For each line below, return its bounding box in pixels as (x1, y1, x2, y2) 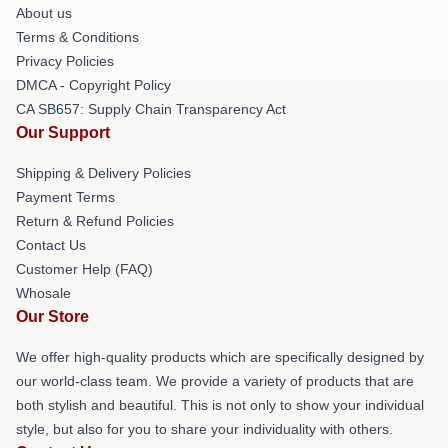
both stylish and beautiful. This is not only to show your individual (16, 397, 424, 413)
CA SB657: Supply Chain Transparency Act (16, 101, 286, 117)
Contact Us (16, 237, 86, 253)
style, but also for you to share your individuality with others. (16, 421, 393, 437)
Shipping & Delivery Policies (16, 165, 191, 181)
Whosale (16, 285, 71, 301)
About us (16, 5, 72, 21)
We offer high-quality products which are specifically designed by (16, 349, 424, 365)
